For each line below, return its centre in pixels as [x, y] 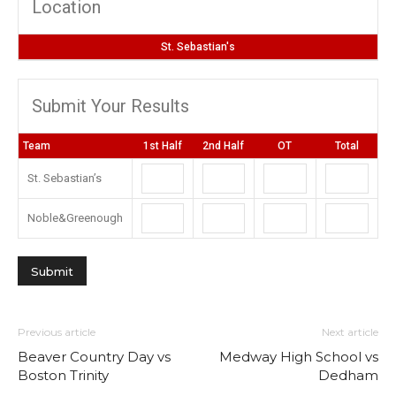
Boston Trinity [63, 375]
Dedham [348, 375]
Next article [350, 332]
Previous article [57, 332]
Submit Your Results [110, 106]
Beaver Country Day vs [94, 357]
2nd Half [223, 146]
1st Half [162, 146]
